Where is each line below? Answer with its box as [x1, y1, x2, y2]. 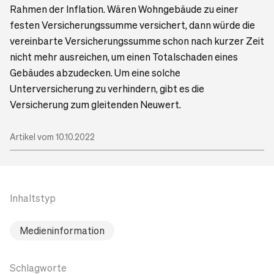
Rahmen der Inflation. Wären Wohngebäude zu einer [10, 2, 239, 15]
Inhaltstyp [10, 191, 56, 204]
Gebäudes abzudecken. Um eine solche [10, 65, 180, 79]
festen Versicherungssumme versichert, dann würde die [10, 18, 255, 31]
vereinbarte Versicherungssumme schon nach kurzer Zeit [10, 34, 264, 47]
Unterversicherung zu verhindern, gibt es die [10, 81, 204, 95]
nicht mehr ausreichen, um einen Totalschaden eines [10, 50, 238, 63]
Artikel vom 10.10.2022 [10, 130, 95, 142]
